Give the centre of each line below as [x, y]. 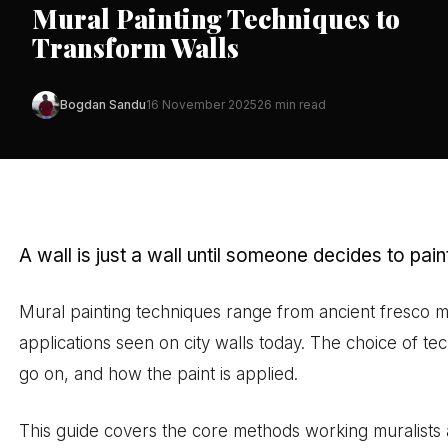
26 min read [291, 105]
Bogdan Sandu [103, 105]
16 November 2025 [201, 105]
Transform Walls [135, 47]
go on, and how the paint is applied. [159, 374]
